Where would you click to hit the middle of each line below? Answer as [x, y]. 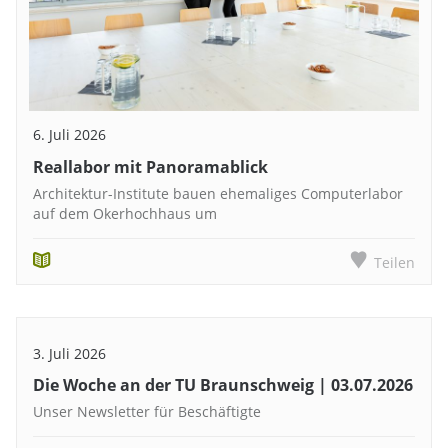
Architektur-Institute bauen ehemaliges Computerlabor [218, 193]
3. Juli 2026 [69, 353]
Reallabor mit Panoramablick [150, 166]
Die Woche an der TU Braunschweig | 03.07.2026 [223, 384]
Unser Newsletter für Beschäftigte [147, 412]
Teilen [394, 262]
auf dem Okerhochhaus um [125, 213]
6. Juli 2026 [69, 135]
